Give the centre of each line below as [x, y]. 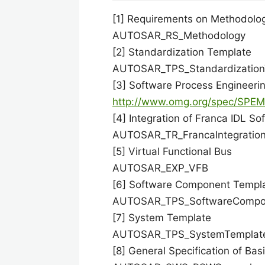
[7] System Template [162, 218]
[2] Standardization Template [182, 52]
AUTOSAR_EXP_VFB [160, 168]
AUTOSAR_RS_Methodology [179, 35]
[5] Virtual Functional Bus [172, 151]
